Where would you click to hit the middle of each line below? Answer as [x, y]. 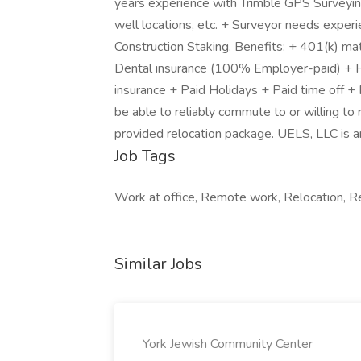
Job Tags [145, 156]
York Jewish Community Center [228, 344]
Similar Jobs [158, 264]
